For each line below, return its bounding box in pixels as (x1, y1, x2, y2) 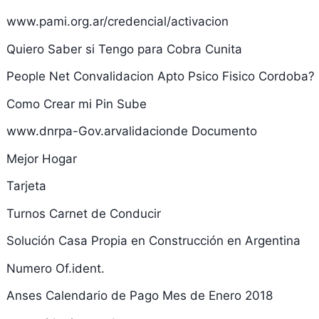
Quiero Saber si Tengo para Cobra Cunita (6, 41, 242, 56)
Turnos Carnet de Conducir (6, 206, 161, 221)
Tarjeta (6, 179, 46, 193)
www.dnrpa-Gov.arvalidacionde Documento (6, 124, 257, 138)
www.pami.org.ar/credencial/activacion (6, 14, 229, 28)
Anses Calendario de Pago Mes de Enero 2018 (6, 288, 273, 303)
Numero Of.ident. (6, 261, 105, 276)
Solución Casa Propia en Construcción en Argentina (6, 234, 300, 248)
